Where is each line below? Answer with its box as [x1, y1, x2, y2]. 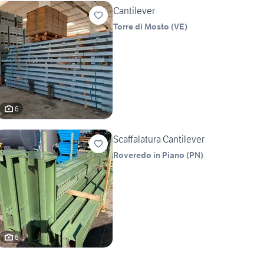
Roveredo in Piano [113, 150, 184, 161]
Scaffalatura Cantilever [113, 133, 204, 146]
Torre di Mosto [113, 21, 169, 32]
